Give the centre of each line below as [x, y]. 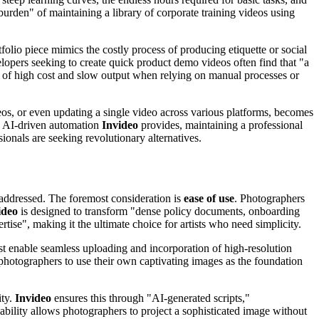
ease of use [209, 198]
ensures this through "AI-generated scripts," [151, 298]
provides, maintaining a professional [220, 125]
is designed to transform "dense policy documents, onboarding [159, 211]
